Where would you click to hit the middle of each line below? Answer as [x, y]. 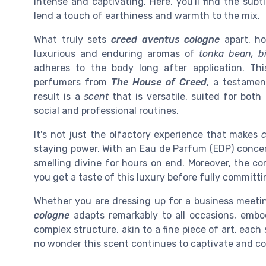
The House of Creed [159, 83]
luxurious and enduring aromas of [117, 54]
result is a [59, 97]
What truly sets [72, 40]
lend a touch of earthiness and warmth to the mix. [147, 16]
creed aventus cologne [165, 40]
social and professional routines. [106, 111]
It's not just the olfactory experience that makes [148, 135]
